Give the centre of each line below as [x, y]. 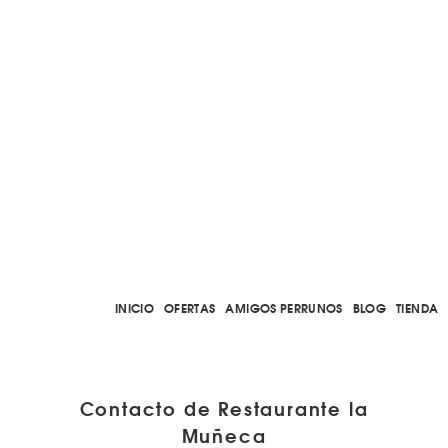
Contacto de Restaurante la [224, 408]
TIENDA [417, 307]
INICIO [134, 307]
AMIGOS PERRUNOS [284, 307]
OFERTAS [190, 307]
